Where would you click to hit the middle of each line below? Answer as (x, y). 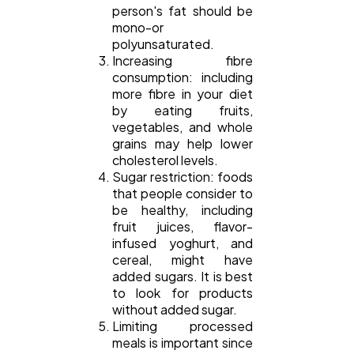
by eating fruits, (183, 111)
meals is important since (183, 343)
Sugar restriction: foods (183, 177)
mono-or (138, 28)
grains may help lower (183, 144)
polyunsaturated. (163, 44)
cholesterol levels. (165, 160)
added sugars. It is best (183, 277)
